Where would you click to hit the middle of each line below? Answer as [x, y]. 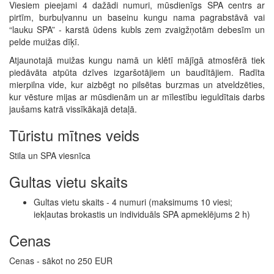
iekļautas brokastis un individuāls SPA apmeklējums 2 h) [142, 214]
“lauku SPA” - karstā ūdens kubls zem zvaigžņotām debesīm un [137, 30]
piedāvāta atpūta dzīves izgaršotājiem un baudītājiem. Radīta [137, 72]
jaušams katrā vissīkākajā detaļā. [73, 109]
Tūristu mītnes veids [74, 135]
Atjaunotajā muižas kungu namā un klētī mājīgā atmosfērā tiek [137, 60]
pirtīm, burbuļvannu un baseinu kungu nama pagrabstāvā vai [137, 17]
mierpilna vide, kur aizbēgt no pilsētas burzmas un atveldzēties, [137, 85]
